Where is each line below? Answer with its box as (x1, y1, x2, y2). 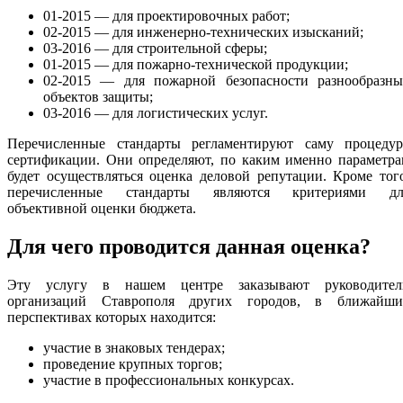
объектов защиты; (43, 88, 153, 104)
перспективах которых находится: (7, 309, 216, 325)
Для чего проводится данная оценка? (7, 234, 371, 258)
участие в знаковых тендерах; (43, 339, 225, 355)
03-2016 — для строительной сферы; (43, 40, 267, 56)
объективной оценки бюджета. (7, 200, 196, 216)
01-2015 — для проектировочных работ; (43, 7, 290, 23)
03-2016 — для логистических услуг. (43, 104, 268, 121)
